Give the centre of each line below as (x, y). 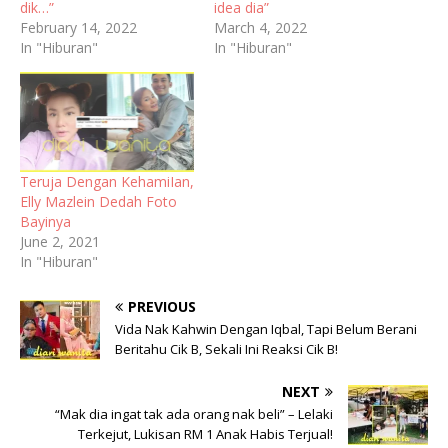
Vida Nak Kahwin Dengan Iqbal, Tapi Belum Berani (266, 328)
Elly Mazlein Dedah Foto (98, 201)
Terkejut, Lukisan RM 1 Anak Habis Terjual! (205, 433)
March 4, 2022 (260, 28)
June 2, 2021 (60, 241)
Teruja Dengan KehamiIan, (107, 181)
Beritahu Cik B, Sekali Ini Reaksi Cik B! (226, 348)
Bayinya (45, 221)
